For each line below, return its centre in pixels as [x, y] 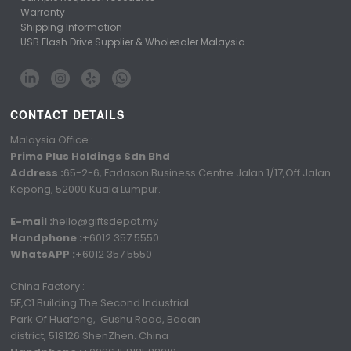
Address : [37, 172]
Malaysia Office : [52, 139]
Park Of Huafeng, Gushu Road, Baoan [106, 319]
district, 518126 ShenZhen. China [90, 335]
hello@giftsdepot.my [106, 221]
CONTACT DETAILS [68, 114]
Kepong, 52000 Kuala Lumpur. [86, 189]
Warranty [43, 12]
